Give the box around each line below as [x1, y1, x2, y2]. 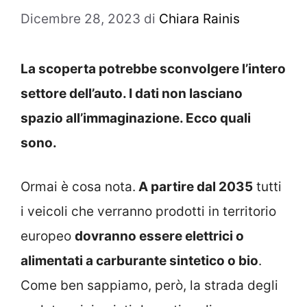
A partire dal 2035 [136, 179, 253, 195]
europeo [21, 228, 75, 245]
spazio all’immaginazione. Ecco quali [21, 110, 251, 126]
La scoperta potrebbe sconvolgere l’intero [21, 60, 286, 77]
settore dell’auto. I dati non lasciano [21, 85, 243, 101]
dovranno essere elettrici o [75, 228, 244, 245]
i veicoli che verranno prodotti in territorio [21, 204, 276, 220]
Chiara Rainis [159, 10, 240, 27]
